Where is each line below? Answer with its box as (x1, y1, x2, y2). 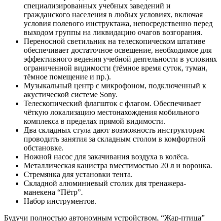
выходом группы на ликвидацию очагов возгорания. (24, 28, 202, 37)
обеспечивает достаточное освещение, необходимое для (24, 46, 212, 55)
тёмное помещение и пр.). (24, 73, 111, 81)
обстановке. (24, 144, 64, 152)
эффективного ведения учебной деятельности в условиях (24, 55, 217, 64)
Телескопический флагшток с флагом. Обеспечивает (24, 99, 201, 108)
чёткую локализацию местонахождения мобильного (24, 108, 199, 117)
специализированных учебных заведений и (24, 1, 171, 10)
